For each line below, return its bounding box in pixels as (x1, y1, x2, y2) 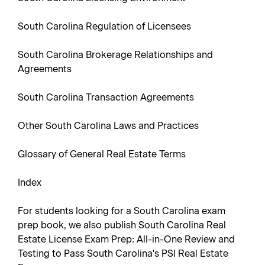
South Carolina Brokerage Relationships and (18, 49, 213, 60)
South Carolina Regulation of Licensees (18, 21, 191, 32)
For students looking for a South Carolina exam (18, 205, 225, 216)
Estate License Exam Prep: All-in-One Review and (18, 234, 235, 245)
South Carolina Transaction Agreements (18, 92, 194, 103)
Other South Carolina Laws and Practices (18, 120, 199, 131)
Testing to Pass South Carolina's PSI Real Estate (18, 248, 228, 259)
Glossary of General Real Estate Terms (18, 148, 186, 160)
